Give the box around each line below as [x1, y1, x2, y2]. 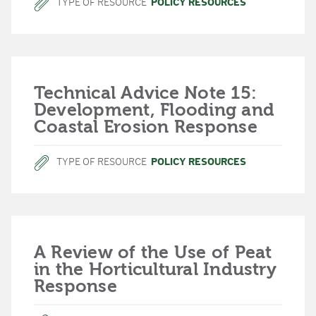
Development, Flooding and [34, 99, 274, 120]
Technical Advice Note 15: [34, 83, 257, 103]
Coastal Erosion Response [34, 116, 257, 137]
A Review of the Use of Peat [34, 242, 272, 262]
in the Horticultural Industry [34, 259, 276, 279]
